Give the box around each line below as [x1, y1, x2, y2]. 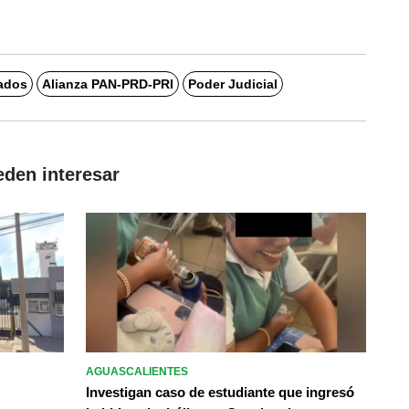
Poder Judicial [187, 77, 278, 91]
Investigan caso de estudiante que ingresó [86, 384, 355, 401]
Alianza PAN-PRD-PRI [41, 77, 173, 91]
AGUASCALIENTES [86, 365, 189, 379]
